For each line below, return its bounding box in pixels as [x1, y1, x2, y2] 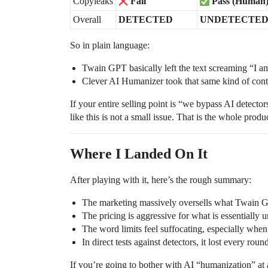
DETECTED [118, 14, 173, 25]
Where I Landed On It [70, 146, 208, 162]
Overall [73, 14, 101, 25]
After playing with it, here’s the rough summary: [70, 175, 251, 185]
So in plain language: [70, 40, 150, 51]
